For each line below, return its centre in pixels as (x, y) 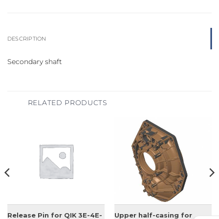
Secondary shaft (35, 62)
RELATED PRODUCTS (67, 102)
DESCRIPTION (27, 38)
